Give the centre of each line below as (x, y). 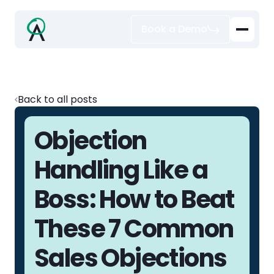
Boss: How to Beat (134, 199)
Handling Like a (121, 170)
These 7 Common (134, 229)
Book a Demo (174, 29)
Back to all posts (57, 99)
